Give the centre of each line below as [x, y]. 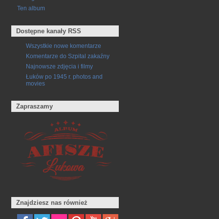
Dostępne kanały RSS [49, 31]
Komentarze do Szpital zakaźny [68, 56]
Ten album [31, 8]
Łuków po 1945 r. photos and [64, 76]
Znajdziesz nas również [52, 203]
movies [35, 83]
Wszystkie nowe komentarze [64, 45]
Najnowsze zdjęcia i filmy [59, 66]
